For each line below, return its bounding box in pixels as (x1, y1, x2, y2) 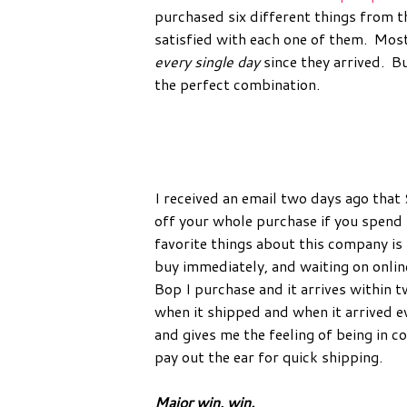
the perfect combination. (154, 73, 320, 94)
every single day (154, 50, 260, 72)
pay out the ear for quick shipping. (154, 345, 386, 367)
